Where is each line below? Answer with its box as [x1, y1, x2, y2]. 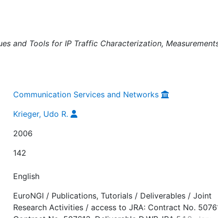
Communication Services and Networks [13, 89, 159, 99]
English [13, 171, 40, 181]
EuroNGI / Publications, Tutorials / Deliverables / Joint [13, 190, 212, 200]
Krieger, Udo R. [13, 109, 69, 119]
